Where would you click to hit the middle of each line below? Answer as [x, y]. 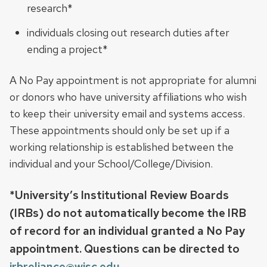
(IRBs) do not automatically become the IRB [128, 213]
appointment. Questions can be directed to [125, 249]
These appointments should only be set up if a [119, 130]
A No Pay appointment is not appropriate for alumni [133, 80]
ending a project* [67, 49]
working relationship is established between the [122, 147]
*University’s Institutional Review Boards [119, 195]
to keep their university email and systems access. [127, 113]
